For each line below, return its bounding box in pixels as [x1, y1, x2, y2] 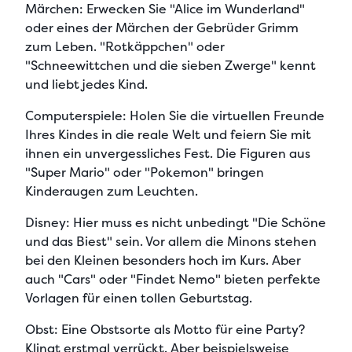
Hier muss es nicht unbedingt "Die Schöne [70, 214, 326, 231]
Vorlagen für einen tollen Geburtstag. [25, 289, 252, 306]
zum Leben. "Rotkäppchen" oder [25, 38, 225, 55]
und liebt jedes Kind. [25, 75, 148, 93]
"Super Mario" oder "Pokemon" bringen [25, 163, 264, 181]
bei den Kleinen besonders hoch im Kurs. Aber [25, 251, 301, 269]
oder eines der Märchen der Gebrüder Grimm [25, 19, 299, 36]
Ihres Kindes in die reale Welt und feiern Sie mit [25, 126, 311, 143]
